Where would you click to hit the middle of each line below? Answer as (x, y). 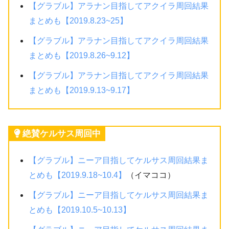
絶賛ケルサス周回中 (62, 134)
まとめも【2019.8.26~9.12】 (82, 56)
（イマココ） (151, 175)
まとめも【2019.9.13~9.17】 (82, 90)
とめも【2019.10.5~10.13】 (80, 210)
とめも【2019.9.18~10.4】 (78, 175)
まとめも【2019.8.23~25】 (78, 21)
